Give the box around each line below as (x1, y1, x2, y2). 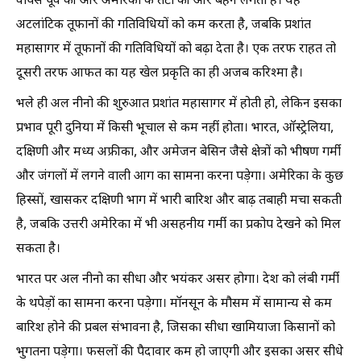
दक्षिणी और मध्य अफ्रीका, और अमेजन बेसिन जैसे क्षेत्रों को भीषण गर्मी (16, 144, 341, 161)
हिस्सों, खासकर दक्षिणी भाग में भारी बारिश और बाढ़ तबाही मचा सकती (16, 193, 342, 210)
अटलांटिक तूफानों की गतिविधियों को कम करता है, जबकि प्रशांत (16, 17, 311, 34)
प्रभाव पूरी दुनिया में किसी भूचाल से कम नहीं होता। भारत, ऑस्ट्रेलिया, (16, 120, 334, 137)
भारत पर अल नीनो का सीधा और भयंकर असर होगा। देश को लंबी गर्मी (16, 272, 339, 288)
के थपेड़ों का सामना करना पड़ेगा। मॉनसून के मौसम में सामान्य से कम (16, 296, 332, 313)
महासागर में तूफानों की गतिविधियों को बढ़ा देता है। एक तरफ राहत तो (16, 41, 336, 58)
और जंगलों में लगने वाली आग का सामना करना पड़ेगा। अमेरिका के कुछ (16, 168, 343, 185)
